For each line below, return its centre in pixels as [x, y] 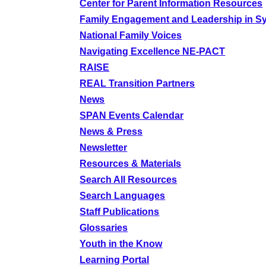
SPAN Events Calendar [132, 115]
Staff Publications [120, 212]
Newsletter [104, 148]
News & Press [111, 132]
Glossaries [104, 228]
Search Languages [123, 196]
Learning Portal [115, 260]
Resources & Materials [131, 164]
